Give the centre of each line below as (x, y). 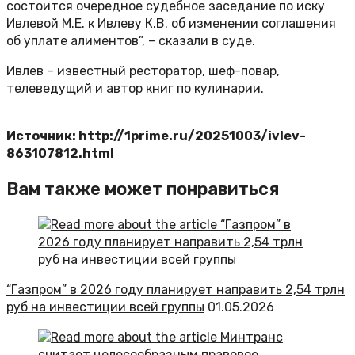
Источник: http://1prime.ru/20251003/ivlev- (156, 136)
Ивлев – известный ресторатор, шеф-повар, (143, 71)
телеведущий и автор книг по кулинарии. (135, 89)
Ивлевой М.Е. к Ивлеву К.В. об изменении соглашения (171, 24)
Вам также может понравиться (143, 189)
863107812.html (60, 154)
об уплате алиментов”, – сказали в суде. (131, 41)
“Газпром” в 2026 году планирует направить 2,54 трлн (176, 290)
